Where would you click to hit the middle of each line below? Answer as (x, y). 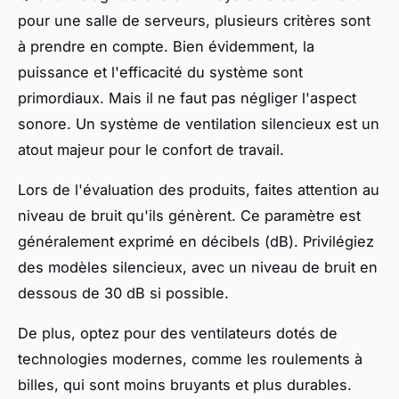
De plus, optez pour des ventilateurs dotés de (178, 333)
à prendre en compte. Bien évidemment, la (166, 46)
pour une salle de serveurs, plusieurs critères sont (194, 20)
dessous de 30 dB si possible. (123, 293)
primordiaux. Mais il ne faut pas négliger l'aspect (187, 98)
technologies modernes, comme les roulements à (190, 358)
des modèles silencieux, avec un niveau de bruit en (198, 267)
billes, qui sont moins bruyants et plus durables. (185, 384)
